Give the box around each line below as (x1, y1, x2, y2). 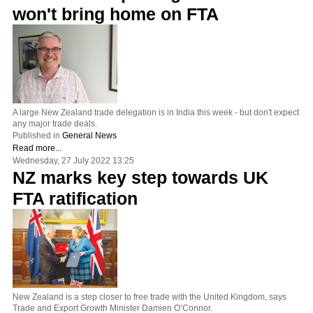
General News (62, 130, 117, 140)
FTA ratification (13, 188, 138, 208)
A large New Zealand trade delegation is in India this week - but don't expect (13, 107, 299, 117)
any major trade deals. (13, 118, 97, 129)
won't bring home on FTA (13, 3, 219, 24)
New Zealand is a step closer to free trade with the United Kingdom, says (13, 291, 286, 302)
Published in (13, 130, 60, 140)
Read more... (13, 143, 61, 153)
